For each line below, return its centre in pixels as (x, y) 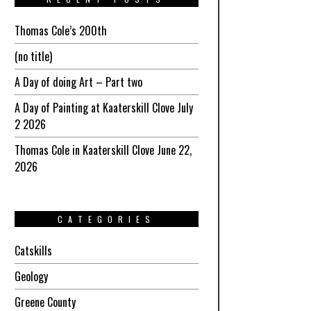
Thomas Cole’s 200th (60, 31)
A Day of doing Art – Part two (78, 82)
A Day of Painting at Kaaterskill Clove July (103, 108)
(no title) (33, 56)
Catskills (33, 251)
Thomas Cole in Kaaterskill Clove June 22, (103, 150)
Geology (31, 276)
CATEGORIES (106, 219)
